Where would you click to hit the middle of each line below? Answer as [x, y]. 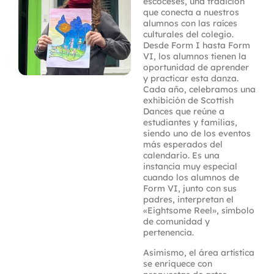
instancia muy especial [190, 166]
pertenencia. [168, 232]
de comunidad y [176, 221]
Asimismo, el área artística [199, 252]
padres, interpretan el [188, 199]
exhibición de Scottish [188, 100]
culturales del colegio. [188, 34]
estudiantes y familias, [190, 122]
